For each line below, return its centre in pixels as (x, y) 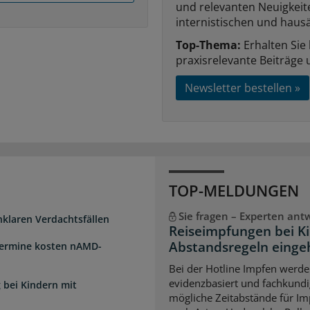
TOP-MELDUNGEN (234, 190)
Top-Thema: (208, 45)
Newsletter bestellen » (243, 88)
